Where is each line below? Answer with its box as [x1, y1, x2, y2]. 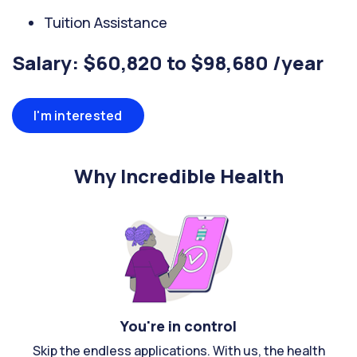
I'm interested [33, 107, 123, 124]
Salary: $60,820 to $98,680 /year [12, 49, 324, 76]
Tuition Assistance [44, 13, 167, 32]
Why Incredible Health [73, 163, 284, 189]
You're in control [120, 316, 237, 336]
